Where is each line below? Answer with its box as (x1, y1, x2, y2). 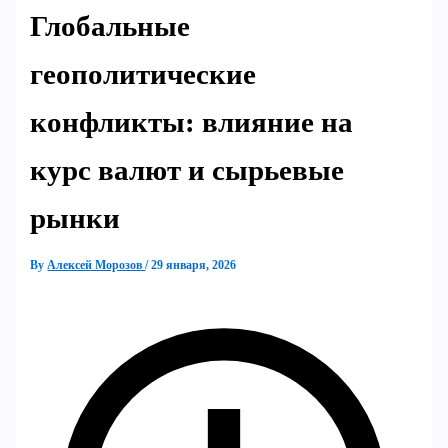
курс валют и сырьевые (30, 153, 345, 186)
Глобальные (30, 9, 191, 42)
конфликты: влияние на (30, 105, 354, 138)
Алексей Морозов (47, 257, 146, 272)
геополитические (30, 57, 257, 90)
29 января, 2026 (151, 257, 237, 272)
